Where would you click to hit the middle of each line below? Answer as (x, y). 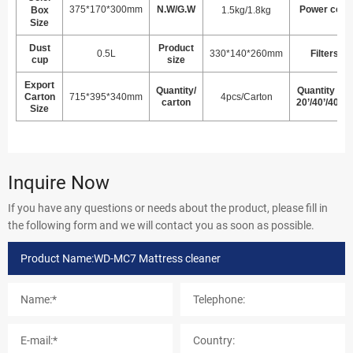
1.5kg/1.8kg (246, 10)
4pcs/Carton (246, 97)
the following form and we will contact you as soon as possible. (161, 225)
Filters (325, 53)
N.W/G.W (176, 9)
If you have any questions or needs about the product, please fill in (168, 207)
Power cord (325, 9)
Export (39, 85)
